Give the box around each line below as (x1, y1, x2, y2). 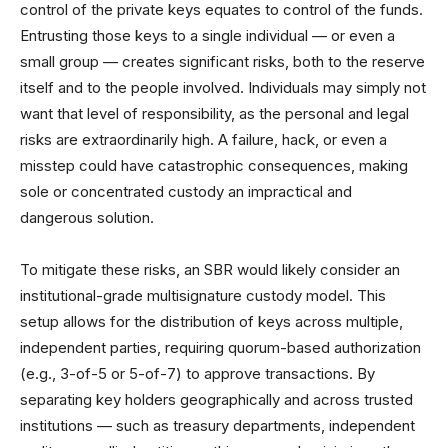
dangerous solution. (20, 208, 154, 227)
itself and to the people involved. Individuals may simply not (20, 78, 426, 97)
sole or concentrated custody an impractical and (20, 182, 352, 201)
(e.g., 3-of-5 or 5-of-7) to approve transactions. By (20, 364, 375, 383)
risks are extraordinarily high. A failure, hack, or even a (20, 130, 387, 149)
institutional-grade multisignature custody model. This (20, 286, 386, 305)
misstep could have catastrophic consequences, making (20, 156, 408, 175)
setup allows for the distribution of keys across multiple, (20, 312, 403, 331)
